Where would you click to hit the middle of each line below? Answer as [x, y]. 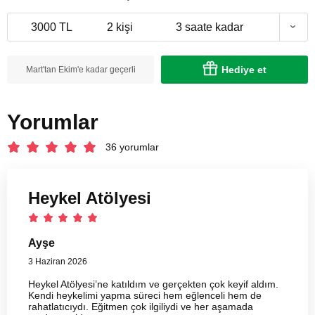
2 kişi [120, 27]
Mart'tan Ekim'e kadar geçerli [81, 69]
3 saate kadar [210, 27]
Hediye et [244, 69]
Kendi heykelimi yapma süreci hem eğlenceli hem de [145, 295]
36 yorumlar [132, 147]
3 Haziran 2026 [58, 261]
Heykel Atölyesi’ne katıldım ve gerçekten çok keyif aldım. [153, 284]
